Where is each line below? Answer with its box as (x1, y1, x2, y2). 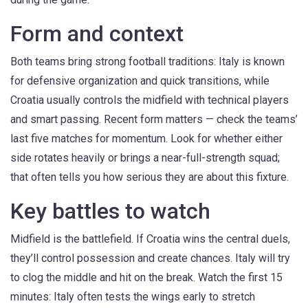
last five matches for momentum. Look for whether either (10, 132, 283, 145)
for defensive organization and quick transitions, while (10, 74, 269, 87)
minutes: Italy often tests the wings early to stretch (10, 290, 255, 303)
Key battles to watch (10, 198, 210, 224)
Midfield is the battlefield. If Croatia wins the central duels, (10, 232, 290, 245)
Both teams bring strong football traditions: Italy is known (10, 55, 285, 68)
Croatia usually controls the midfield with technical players (10, 93, 289, 107)
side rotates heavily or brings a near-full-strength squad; (10, 151, 280, 164)
